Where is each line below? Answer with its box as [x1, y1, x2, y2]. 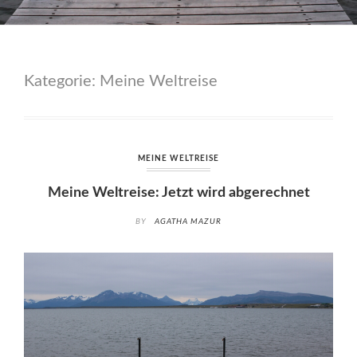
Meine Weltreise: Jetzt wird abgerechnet [47, 186, 310, 200]
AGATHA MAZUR [155, 217, 222, 226]
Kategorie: [24, 73, 100, 89]
